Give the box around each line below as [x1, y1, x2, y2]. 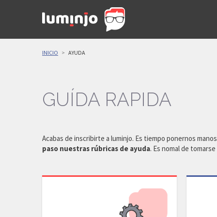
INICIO [42, 49, 58, 56]
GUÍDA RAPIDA [42, 89, 171, 110]
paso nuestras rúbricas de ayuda [42, 144, 150, 153]
